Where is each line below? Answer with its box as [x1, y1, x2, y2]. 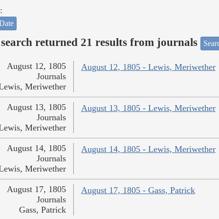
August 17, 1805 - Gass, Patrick [81, 185, 195, 196]
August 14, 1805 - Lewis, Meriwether [81, 144, 216, 154]
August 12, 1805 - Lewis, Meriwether [81, 62, 216, 72]
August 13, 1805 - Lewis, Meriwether [81, 103, 216, 113]
